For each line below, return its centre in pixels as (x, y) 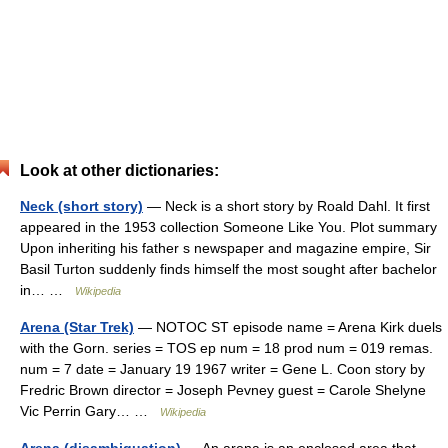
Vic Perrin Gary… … (90, 411)
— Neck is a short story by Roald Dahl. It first (286, 206)
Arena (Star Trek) (77, 327)
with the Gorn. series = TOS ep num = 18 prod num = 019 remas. (226, 348)
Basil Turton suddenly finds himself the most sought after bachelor (228, 269)
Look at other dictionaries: (119, 170)
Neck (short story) (81, 206)
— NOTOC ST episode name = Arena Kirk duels (288, 327)
